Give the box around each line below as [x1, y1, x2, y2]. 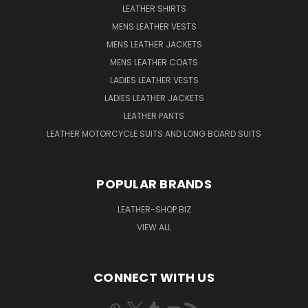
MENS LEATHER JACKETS [106, 38, 202, 51]
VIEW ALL [137, 221, 171, 234]
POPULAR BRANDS [96, 175, 212, 193]
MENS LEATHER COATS [110, 56, 198, 69]
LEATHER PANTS [124, 110, 184, 122]
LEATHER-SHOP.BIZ [117, 203, 191, 216]
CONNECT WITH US [93, 269, 214, 287]
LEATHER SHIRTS [122, 3, 186, 15]
